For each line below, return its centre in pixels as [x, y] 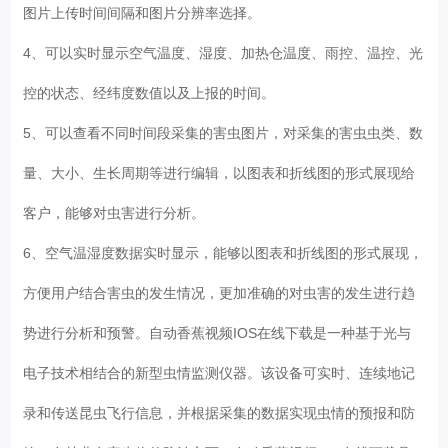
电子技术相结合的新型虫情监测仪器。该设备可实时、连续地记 [219, 372]
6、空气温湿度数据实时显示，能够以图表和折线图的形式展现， [223, 252]
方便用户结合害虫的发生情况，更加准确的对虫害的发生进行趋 [219, 292]
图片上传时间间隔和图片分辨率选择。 [146, 12]
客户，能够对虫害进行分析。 [118, 212]
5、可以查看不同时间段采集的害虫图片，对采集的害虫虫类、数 [223, 132]
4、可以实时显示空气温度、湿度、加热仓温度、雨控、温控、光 [223, 52]
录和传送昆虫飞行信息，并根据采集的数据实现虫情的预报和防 [219, 412]
